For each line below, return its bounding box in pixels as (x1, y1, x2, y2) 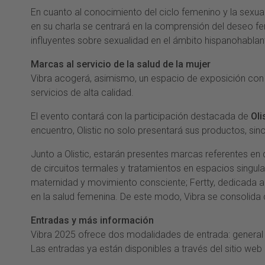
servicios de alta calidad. (31, 87, 134, 99)
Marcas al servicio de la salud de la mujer (31, 59, 211, 70)
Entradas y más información (31, 215, 154, 227)
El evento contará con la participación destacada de (31, 111, 251, 122)
